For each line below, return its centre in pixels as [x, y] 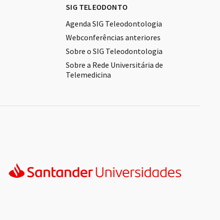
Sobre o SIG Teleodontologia [114, 51]
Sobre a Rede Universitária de [115, 65]
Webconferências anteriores [113, 38]
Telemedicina [89, 75]
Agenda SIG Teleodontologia [114, 24]
